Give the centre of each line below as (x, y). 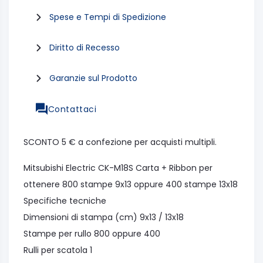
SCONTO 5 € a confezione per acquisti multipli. (120, 142)
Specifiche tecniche (65, 200)
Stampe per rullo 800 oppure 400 (92, 233)
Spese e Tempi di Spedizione (108, 17)
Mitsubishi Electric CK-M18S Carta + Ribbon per (118, 168)
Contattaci (72, 109)
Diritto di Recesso (85, 48)
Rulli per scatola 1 (58, 250)
